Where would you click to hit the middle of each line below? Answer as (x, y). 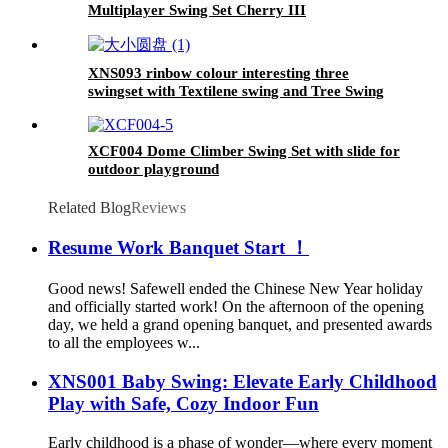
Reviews (158, 207)
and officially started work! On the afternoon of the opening (236, 307)
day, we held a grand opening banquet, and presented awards (240, 325)
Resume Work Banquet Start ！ (178, 248)
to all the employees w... (124, 343)
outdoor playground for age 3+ (189, 126)
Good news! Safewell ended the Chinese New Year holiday (235, 289)
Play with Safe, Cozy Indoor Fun (183, 403)
